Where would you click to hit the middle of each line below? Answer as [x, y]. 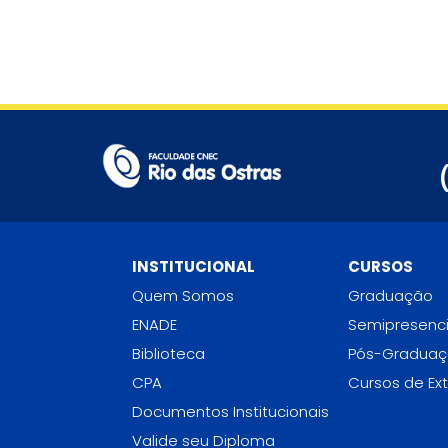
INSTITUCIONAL [193, 266]
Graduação [390, 295]
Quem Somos [183, 295]
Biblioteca [168, 353]
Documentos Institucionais [230, 411]
